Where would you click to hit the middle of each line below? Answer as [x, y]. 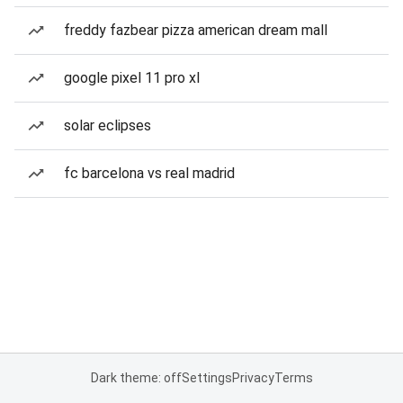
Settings [206, 378]
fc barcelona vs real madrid [149, 173]
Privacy [253, 378]
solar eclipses [107, 125]
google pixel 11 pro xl [132, 78]
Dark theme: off [136, 378]
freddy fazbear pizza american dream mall [196, 30]
